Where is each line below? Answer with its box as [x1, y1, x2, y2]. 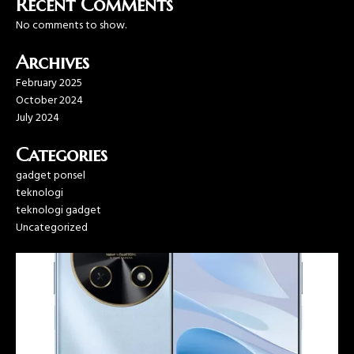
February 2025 [16, 74, 82, 93]
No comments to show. [16, 17, 126, 36]
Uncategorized [16, 219, 88, 238]
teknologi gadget [16, 201, 101, 220]
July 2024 [16, 109, 59, 128]
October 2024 [16, 92, 83, 111]
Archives [16, 51, 89, 75]
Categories [16, 143, 107, 168]
